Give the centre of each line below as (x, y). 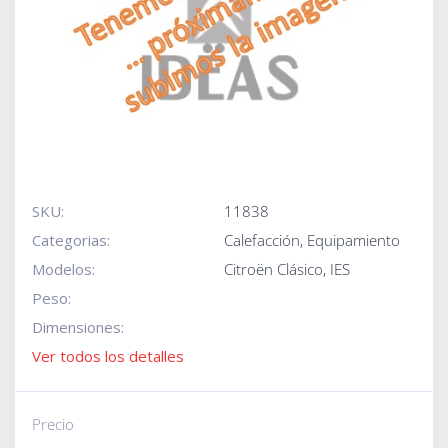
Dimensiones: (77, 327)
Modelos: (63, 269)
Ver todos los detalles (107, 356)
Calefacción (262, 240)
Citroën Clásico (273, 269)
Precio (52, 424)
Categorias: (70, 240)
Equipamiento (353, 240)
